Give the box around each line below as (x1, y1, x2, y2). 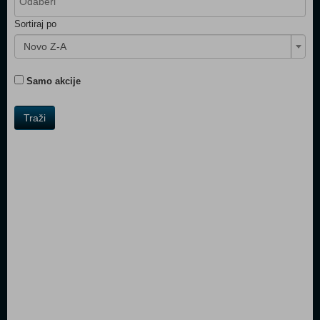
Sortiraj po (14, 18, 56, 29)
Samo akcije (24, 75, 81, 86)
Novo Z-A (24, 40, 66, 52)
